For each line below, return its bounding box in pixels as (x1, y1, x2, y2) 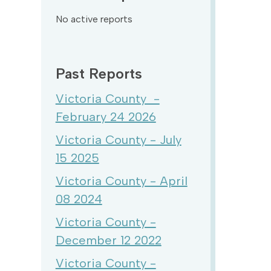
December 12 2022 (55, 233, 162, 247)
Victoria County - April (55, 174, 188, 188)
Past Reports (55, 65, 142, 82)
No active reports (55, 13, 132, 25)
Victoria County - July (55, 132, 181, 147)
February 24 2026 (55, 109, 156, 124)
